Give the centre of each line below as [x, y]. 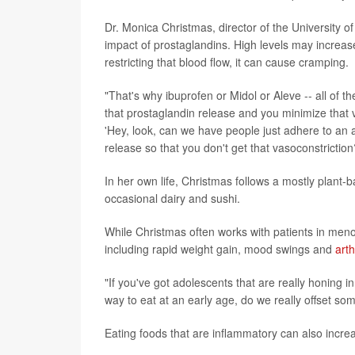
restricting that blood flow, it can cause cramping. [227, 62]
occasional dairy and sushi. [172, 198]
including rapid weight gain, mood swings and [220, 249]
